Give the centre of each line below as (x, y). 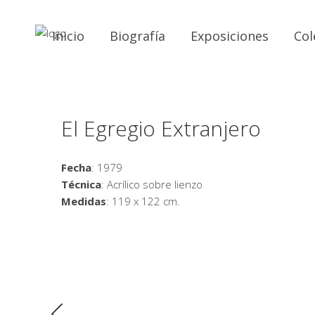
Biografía (137, 36)
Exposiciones (229, 36)
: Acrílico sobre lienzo (152, 184)
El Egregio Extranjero (161, 128)
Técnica (81, 184)
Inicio (68, 36)
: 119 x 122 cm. (143, 201)
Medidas (84, 201)
